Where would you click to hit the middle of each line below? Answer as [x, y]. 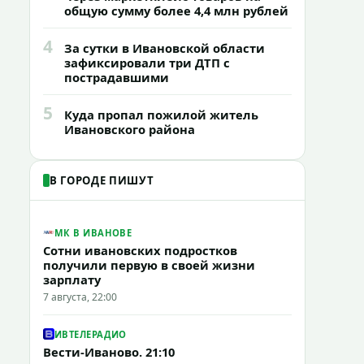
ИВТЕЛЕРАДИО [91, 334]
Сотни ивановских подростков [140, 250]
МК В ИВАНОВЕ [93, 232]
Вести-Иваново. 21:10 [109, 352]
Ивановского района [130, 129]
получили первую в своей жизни [149, 265]
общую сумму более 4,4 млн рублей [176, 11]
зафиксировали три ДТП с [147, 63]
